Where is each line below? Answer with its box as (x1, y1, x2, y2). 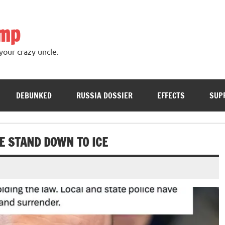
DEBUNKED (16, 90, 52, 101)
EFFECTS (157, 90, 185, 101)
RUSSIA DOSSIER (76, 90, 133, 101)
